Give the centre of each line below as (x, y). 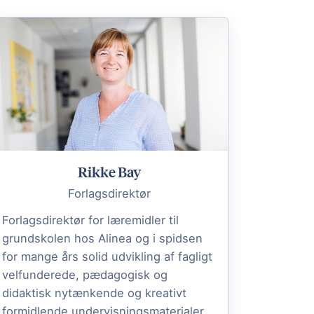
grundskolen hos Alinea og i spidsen (102, 238)
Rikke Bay (109, 171)
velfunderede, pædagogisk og (85, 274)
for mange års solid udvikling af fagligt (107, 256)
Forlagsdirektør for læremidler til (90, 220)
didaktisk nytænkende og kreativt (94, 293)
